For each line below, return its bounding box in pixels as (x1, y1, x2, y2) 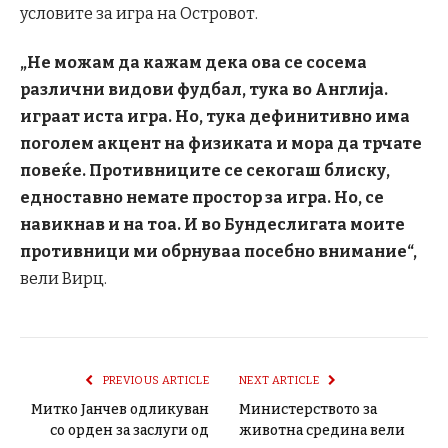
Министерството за (239, 401, 377, 419)
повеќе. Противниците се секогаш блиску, (20, 161, 390, 181)
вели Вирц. (20, 269, 107, 289)
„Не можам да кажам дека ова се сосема (20, 53, 367, 73)
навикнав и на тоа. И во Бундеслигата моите (20, 215, 405, 235)
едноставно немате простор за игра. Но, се (20, 188, 384, 208)
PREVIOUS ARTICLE (100, 374, 209, 388)
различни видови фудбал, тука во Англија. (20, 80, 388, 100)
